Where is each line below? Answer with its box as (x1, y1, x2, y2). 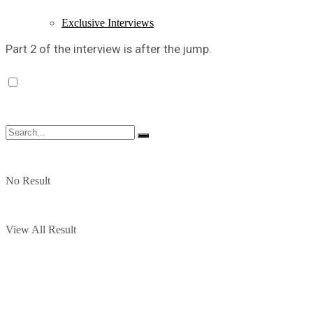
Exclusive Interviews (61, 17, 154, 29)
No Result (6, 175, 50, 187)
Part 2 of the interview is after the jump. (6, 41, 212, 56)
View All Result (6, 224, 76, 235)
